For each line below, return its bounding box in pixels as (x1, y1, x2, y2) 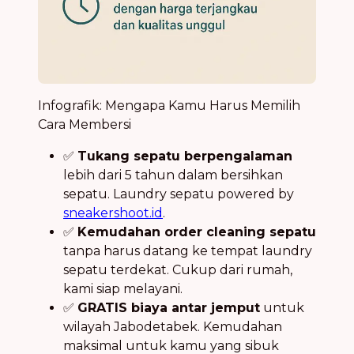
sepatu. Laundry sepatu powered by (63, 186, 294, 201)
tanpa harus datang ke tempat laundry (63, 243, 312, 258)
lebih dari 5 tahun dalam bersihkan (63, 167, 283, 183)
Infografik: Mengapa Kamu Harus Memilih (38, 97, 300, 113)
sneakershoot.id (63, 205, 163, 220)
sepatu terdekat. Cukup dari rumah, (63, 262, 292, 277)
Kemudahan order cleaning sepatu (77, 224, 316, 239)
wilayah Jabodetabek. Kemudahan (63, 318, 282, 334)
